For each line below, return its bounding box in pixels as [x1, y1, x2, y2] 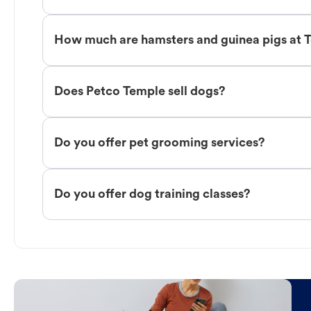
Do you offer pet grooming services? [54, 136, 265, 150]
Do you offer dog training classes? [54, 187, 251, 201]
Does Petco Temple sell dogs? [54, 85, 226, 99]
